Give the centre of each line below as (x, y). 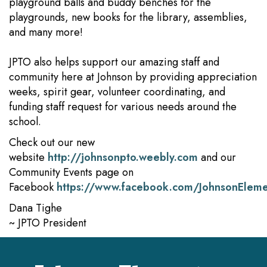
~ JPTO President (49, 223)
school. (25, 122)
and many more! (47, 32)
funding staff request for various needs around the (123, 107)
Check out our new (52, 142)
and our (217, 157)
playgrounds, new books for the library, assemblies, (128, 17)
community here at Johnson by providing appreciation (133, 77)
